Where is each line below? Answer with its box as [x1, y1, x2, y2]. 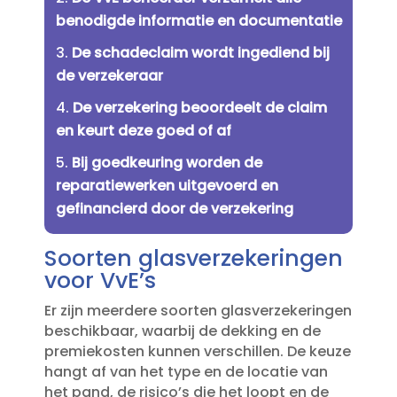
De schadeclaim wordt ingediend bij [71, 43, 330, 64]
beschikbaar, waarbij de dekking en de [43, 321, 321, 342]
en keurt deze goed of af [55, 121, 231, 142]
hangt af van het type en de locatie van [43, 362, 328, 383]
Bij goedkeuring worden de [71, 152, 262, 174]
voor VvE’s [43, 265, 156, 297]
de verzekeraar [55, 66, 163, 87]
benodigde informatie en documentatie [55, 11, 342, 32]
